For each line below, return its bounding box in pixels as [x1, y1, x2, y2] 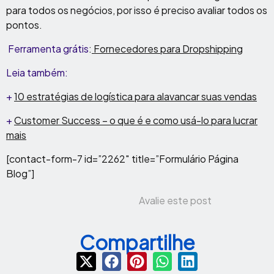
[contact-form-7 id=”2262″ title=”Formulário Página [6, 152, 239, 165]
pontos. [6, 18, 42, 31]
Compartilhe [79, 229, 195, 254]
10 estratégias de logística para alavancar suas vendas [14, 89, 257, 103]
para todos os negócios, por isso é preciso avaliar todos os [6, 3, 267, 17]
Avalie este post [139, 193, 212, 207]
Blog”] [6, 166, 34, 180]
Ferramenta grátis [8, 42, 89, 55]
